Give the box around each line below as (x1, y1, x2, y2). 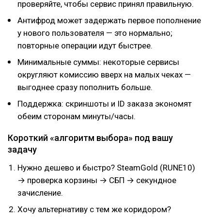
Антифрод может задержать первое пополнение (17, 15, 201, 25)
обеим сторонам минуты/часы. (17, 111, 136, 121)
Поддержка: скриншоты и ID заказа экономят (17, 99, 192, 108)
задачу (8, 144, 37, 155)
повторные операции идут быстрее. (17, 41, 153, 50)
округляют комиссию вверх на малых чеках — (17, 70, 191, 79)
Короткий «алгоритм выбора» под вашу (8, 133, 173, 143)
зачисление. (17, 188, 63, 198)
